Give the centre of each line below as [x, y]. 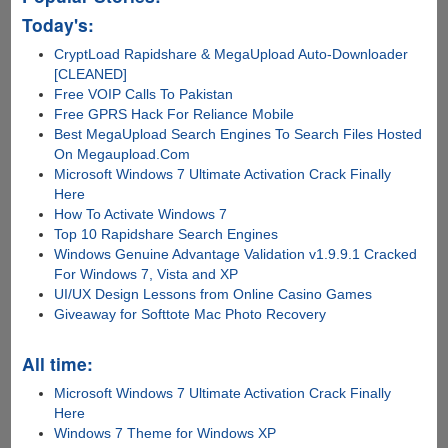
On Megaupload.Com [122, 153]
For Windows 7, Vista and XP [146, 273]
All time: [57, 363]
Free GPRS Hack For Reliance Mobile [174, 113]
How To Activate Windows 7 [141, 213]
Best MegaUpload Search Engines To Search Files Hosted [238, 133]
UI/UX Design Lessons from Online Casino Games [213, 293]
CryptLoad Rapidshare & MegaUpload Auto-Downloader [231, 53]
